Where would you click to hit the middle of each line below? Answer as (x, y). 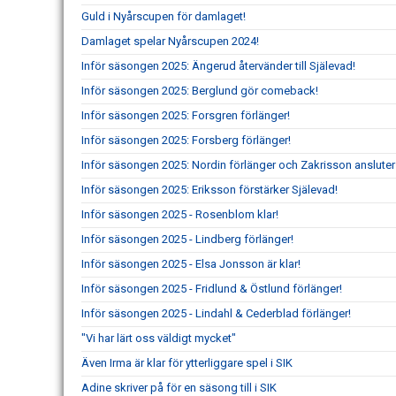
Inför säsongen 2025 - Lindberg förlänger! (187, 239)
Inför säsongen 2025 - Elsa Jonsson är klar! (191, 263)
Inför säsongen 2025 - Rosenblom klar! (180, 214)
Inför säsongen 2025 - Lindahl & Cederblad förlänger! (216, 313)
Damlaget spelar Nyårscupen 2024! (170, 41)
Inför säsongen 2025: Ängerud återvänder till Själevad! (218, 65)
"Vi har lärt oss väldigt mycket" (159, 338)
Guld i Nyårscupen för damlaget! (164, 16)
